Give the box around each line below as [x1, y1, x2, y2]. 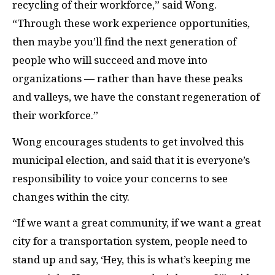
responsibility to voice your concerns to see [12, 172, 228, 185]
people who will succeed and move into [12, 54, 207, 67]
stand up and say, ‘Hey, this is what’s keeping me [12, 254, 250, 266]
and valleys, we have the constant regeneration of [12, 91, 260, 104]
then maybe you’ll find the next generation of [12, 36, 236, 48]
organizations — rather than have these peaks [12, 72, 242, 85]
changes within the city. [12, 190, 130, 203]
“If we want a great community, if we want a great [12, 217, 261, 230]
